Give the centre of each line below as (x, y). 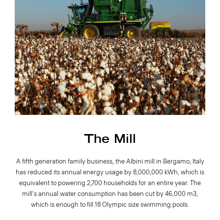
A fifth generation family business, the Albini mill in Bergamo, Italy (110, 161)
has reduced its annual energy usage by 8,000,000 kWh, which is (110, 172)
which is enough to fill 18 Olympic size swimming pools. (110, 204)
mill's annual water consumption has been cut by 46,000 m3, (110, 193)
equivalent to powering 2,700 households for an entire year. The (110, 183)
